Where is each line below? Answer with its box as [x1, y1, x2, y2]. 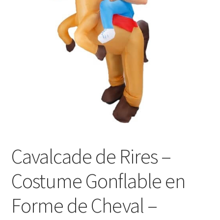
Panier [11, 20, 33, 30]
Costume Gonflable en [11, 167, 185, 193]
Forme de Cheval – [11, 192, 157, 218]
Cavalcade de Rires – [11, 143, 171, 169]
